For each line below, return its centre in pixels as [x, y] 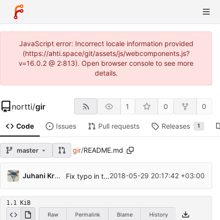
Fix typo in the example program [107, 176]
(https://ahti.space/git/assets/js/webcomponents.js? [106, 53]
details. [106, 73]
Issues [66, 126]
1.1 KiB [18, 203]
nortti [22, 106]
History [158, 214]
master [27, 150]
